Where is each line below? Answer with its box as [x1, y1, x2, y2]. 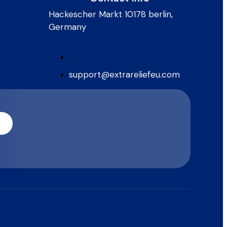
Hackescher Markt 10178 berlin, [49, 9, 173, 20]
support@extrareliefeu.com [69, 69, 180, 80]
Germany [49, 21, 86, 32]
